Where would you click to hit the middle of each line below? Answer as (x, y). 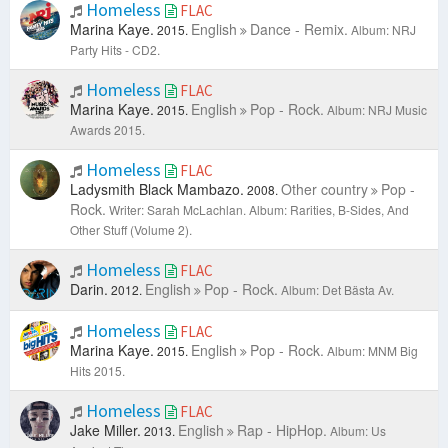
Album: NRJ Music (377, 110)
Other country (324, 189)
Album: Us (358, 431)
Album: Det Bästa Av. (337, 290)
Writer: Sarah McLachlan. (177, 210)
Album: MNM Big (372, 351)
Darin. (89, 289)
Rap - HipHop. (282, 430)
